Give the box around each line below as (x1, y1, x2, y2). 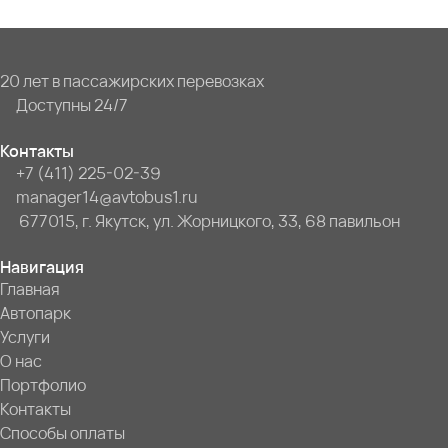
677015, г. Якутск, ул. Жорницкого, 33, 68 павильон (16, 210, 400, 233)
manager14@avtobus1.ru (16, 186, 198, 209)
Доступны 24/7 (16, 94, 128, 117)
